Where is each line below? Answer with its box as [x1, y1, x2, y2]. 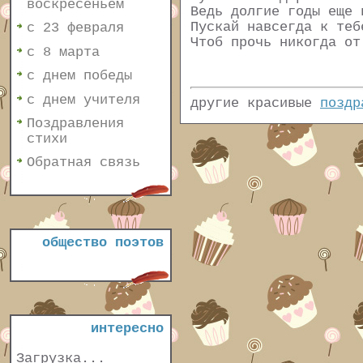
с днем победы [27, 68, 132, 84]
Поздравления [27, 115, 124, 131]
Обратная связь [27, 155, 140, 171]
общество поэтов [42, 235, 164, 250]
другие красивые [190, 96, 320, 112]
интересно [91, 321, 164, 336]
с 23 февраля [27, 20, 124, 36]
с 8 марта [27, 44, 100, 60]
